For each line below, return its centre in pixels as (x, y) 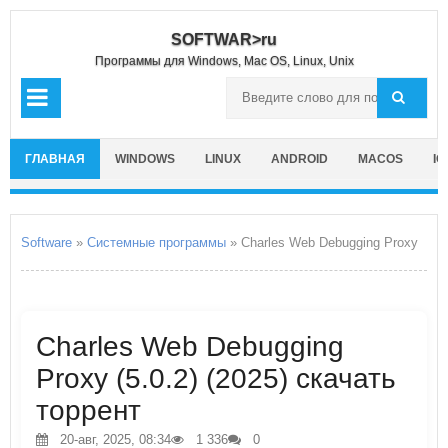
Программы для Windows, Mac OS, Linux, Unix (224, 61)
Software (46, 242)
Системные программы (156, 242)
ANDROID (299, 159)
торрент (88, 410)
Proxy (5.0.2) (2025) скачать (216, 378)
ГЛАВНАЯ (55, 159)
